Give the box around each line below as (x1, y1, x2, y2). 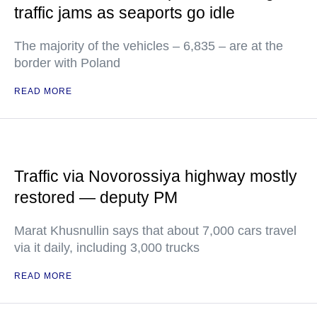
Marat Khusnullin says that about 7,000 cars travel (14, 224, 296, 238)
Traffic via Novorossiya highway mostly (14, 167, 297, 185)
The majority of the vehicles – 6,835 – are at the (14, 39, 283, 53)
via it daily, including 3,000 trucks (14, 241, 200, 255)
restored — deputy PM (14, 188, 178, 207)
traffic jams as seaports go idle (14, 4, 235, 22)
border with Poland (14, 56, 120, 70)
